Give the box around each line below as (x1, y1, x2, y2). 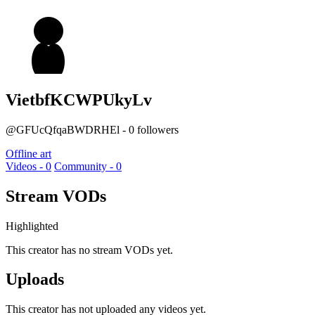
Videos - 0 (6, 160, 51, 172)
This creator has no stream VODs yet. (6, 243, 173, 256)
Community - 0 (54, 160, 122, 172)
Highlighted (6, 219, 58, 232)
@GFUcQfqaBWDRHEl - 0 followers (6, 123, 179, 136)
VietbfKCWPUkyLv (6, 90, 152, 109)
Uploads (6, 270, 64, 289)
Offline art (6, 147, 51, 160)
